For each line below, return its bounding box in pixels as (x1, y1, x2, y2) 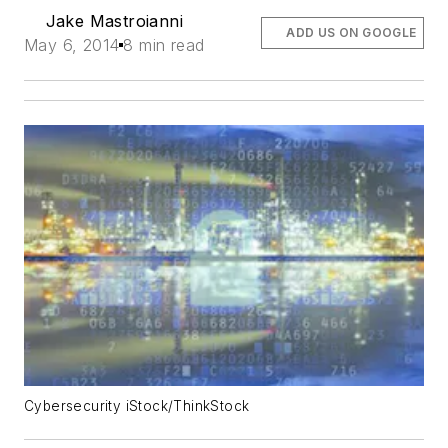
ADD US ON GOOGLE (286, 25, 417, 41)
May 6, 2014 (24, 35, 120, 56)
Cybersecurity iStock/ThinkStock (24, 398, 250, 415)
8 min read (123, 35, 205, 56)
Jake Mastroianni (45, 11, 183, 32)
